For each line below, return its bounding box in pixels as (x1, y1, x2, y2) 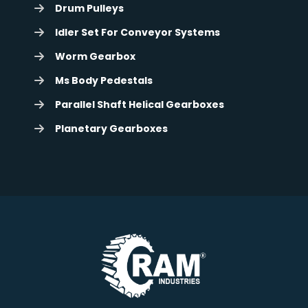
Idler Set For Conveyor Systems (55, 25, 220, 39)
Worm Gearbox (55, 49, 135, 63)
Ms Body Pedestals (55, 73, 153, 87)
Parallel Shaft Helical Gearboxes (55, 97, 224, 111)
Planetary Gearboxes (55, 121, 168, 135)
